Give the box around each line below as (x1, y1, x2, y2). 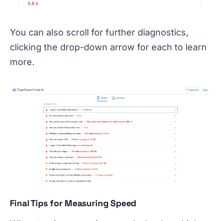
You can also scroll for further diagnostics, (10, 27, 188, 38)
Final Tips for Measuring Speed (10, 198, 137, 209)
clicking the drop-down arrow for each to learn (10, 42, 207, 53)
